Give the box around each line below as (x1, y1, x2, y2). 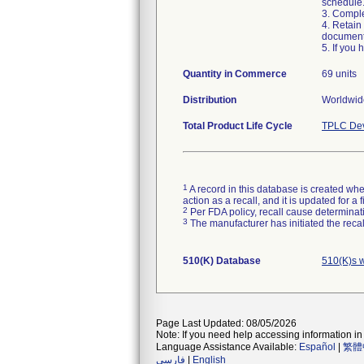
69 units (322, 68, 357, 80)
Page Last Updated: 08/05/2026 (156, 318, 297, 329)
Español (299, 341, 336, 353)
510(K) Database (183, 255, 261, 266)
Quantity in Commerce (183, 68, 287, 80)
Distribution (183, 94, 236, 106)
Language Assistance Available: (156, 341, 299, 353)
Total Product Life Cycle (183, 120, 292, 132)
